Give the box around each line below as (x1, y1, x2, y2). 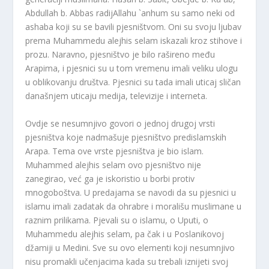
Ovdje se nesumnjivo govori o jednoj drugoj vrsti (25, 117, 216, 129)
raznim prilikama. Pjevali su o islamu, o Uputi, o (25, 214, 209, 226)
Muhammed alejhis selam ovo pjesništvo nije (25, 159, 202, 171)
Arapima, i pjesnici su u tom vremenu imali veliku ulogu (25, 62, 238, 74)
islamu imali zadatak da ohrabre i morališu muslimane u (25, 200, 242, 212)
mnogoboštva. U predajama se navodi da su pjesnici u (25, 186, 237, 198)
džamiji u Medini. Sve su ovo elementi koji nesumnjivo (25, 241, 235, 253)
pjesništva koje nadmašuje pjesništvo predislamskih (25, 131, 227, 143)
